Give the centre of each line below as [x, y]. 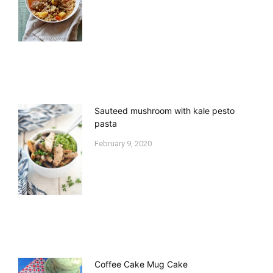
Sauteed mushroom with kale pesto [165, 111]
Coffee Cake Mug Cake [141, 264]
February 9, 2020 [123, 144]
